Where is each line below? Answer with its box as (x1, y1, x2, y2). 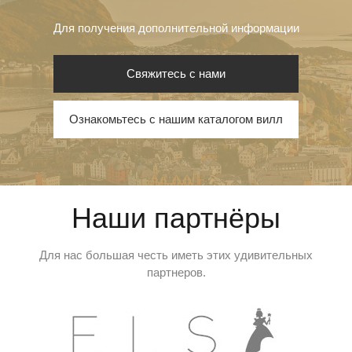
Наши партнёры (71, 201, 280, 234)
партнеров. (146, 265, 206, 279)
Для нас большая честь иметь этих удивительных (39, 247, 313, 262)
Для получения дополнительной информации (53, 20, 299, 35)
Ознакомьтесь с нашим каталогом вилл (69, 112, 283, 126)
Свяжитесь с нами (126, 66, 225, 80)
